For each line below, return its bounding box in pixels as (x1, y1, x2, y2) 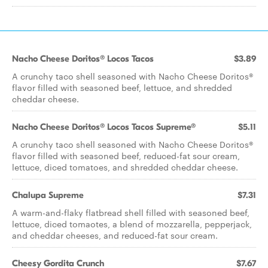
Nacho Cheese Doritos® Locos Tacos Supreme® (12, 121, 196, 132)
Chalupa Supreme (12, 190, 84, 200)
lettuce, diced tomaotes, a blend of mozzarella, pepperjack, (12, 218, 252, 230)
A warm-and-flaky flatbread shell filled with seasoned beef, (12, 206, 249, 218)
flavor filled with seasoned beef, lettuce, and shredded (12, 81, 232, 93)
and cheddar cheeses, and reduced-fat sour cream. (12, 229, 218, 241)
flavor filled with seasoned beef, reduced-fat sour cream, (12, 150, 240, 162)
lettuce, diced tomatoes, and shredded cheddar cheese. (12, 161, 238, 173)
